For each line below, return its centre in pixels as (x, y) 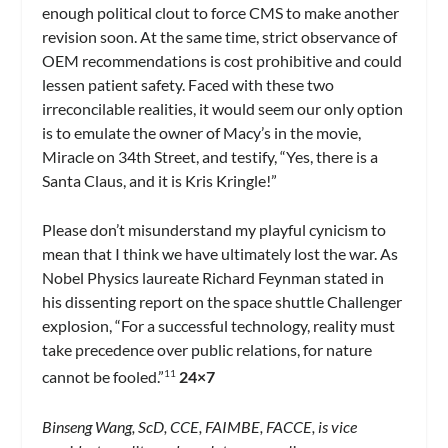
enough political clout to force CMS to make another (221, 12)
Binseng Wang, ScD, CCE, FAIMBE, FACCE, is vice (200, 427)
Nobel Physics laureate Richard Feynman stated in (213, 278)
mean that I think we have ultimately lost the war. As (220, 254)
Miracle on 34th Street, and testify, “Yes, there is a (210, 156)
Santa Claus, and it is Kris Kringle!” (160, 180)
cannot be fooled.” (103, 377)
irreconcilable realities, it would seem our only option (223, 108)
